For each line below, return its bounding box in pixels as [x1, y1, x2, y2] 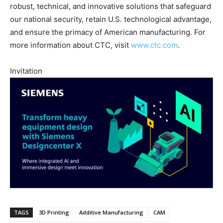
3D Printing [39, 209, 69, 217]
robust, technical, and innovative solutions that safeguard [10, 1, 211, 11]
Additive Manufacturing [79, 209, 143, 217]
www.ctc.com [131, 40, 178, 50]
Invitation [10, 66, 42, 76]
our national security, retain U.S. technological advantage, [10, 14, 212, 24]
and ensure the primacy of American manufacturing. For [10, 27, 206, 37]
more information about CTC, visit [10, 40, 131, 50]
